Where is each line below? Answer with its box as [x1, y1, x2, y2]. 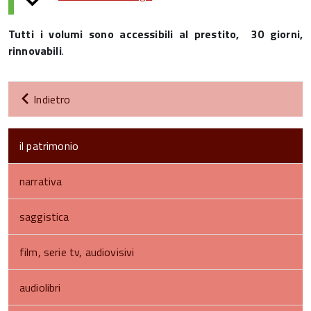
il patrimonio [19, 137, 79, 154]
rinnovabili [8, 42, 62, 59]
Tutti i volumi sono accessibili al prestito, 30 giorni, [8, 26, 303, 42]
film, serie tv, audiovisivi [19, 244, 135, 260]
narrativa [19, 173, 62, 190]
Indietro [31, 91, 71, 108]
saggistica [19, 208, 69, 225]
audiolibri [19, 279, 61, 296]
